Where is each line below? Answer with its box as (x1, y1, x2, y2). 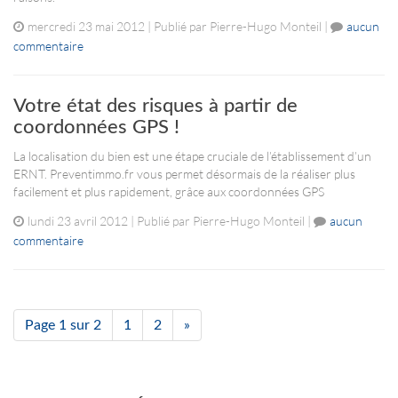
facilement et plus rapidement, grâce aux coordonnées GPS (13, 184, 324, 199)
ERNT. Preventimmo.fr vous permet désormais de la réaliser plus (13, 166, 355, 181)
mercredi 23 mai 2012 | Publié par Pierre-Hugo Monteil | (28, 19, 330, 34)
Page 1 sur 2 (25, 318, 101, 332)
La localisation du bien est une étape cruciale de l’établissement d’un (13, 148, 371, 163)
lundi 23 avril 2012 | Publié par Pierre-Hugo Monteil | (28, 213, 314, 228)
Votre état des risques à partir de (13, 96, 298, 115)
